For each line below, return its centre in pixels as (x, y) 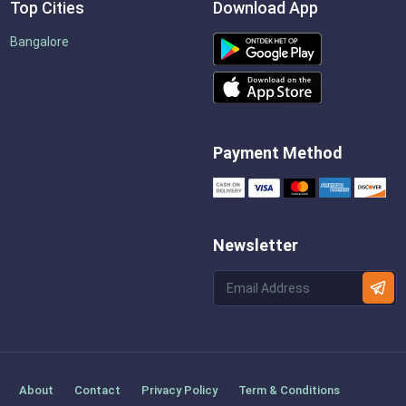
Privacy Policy (179, 391)
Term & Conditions (289, 391)
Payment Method (277, 153)
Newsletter (255, 246)
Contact (97, 391)
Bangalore (39, 41)
